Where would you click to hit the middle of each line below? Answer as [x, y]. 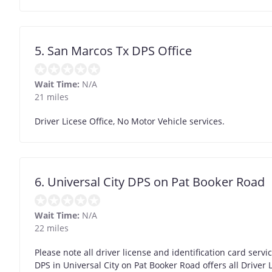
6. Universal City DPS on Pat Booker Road [150, 182]
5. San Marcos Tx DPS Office [113, 51]
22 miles [52, 228]
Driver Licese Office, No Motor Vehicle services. [130, 121]
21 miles [52, 97]
